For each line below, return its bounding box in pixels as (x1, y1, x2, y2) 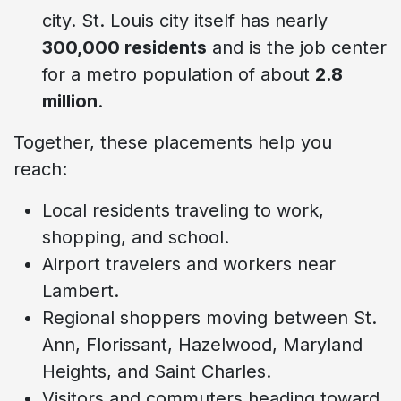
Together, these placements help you (13, 131, 332, 153)
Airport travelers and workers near (42, 252, 336, 275)
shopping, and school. (42, 226, 229, 248)
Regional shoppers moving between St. (42, 306, 377, 328)
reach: (13, 158, 67, 180)
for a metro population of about (42, 63, 315, 85)
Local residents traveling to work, (42, 199, 324, 221)
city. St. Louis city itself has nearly (42, 9, 328, 31)
